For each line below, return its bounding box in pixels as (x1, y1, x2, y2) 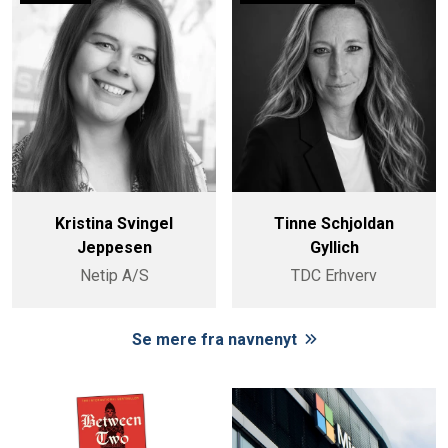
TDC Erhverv (291, 266, 377, 286)
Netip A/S (79, 266, 149, 286)
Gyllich (309, 238, 359, 258)
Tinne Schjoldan (274, 214, 394, 234)
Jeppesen (76, 238, 152, 258)
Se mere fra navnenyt (131, 330, 301, 350)
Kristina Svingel (55, 214, 173, 234)
